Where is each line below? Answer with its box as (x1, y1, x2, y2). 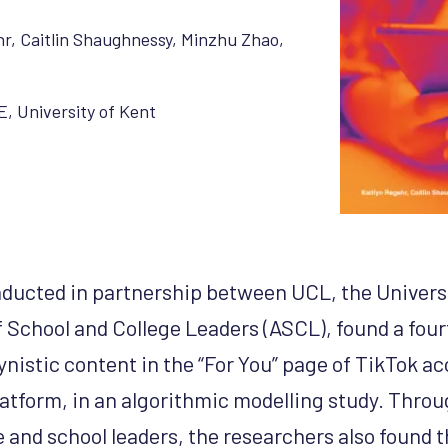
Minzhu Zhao (180, 28, 279, 50)
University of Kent (16, 100, 156, 122)
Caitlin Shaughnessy (19, 28, 172, 50)
